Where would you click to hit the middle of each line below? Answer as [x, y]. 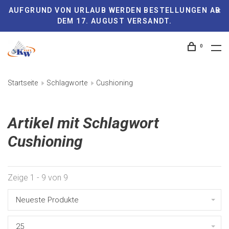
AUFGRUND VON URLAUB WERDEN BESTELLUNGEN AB [114, 10]
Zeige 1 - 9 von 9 [38, 178]
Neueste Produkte [47, 200]
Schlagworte [67, 83]
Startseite [23, 83]
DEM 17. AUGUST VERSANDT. [114, 21]
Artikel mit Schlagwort [83, 123]
